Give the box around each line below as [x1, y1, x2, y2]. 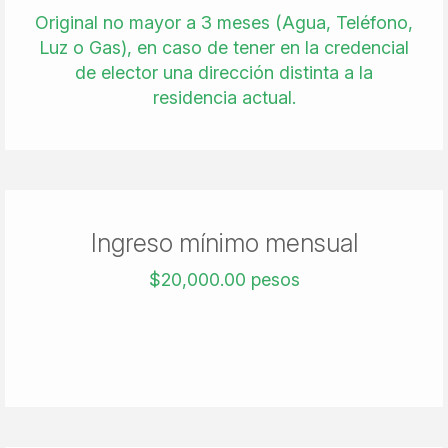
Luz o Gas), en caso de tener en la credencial [39, 37, 409, 58]
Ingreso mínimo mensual [90, 228, 358, 258]
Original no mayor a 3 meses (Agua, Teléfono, [35, 12, 413, 33]
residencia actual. [152, 87, 296, 108]
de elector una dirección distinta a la [75, 62, 373, 83]
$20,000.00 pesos [148, 269, 300, 290]
